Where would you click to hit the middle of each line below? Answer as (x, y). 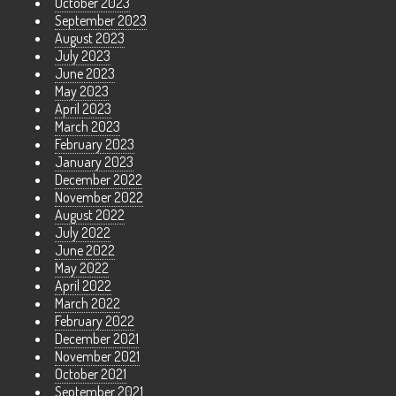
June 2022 (85, 251)
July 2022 (83, 233)
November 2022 (99, 198)
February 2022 (95, 321)
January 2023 (94, 162)
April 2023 (83, 109)
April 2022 (83, 286)
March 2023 (88, 127)
